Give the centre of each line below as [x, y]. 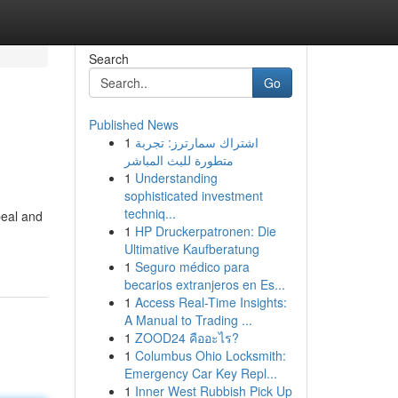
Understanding [176, 178]
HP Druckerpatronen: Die [205, 231]
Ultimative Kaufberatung [191, 249]
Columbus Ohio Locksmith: [210, 355]
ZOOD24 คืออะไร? [187, 338]
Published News [133, 124]
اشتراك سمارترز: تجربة [196, 142]
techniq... [150, 213]
